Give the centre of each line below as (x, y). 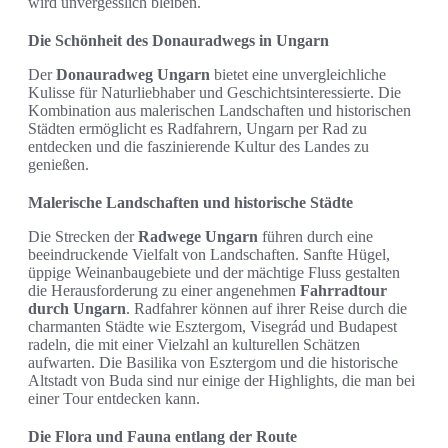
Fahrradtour (343, 291)
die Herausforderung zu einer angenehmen (164, 291)
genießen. (58, 165)
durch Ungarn (77, 309)
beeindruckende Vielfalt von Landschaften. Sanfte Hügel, (209, 255)
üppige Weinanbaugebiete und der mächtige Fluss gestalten (214, 273)
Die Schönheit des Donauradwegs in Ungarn (178, 41)
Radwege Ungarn (198, 237)
